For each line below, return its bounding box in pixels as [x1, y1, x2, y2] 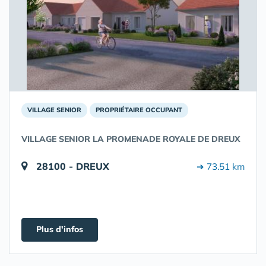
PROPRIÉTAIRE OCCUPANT [96, 106, 182, 114]
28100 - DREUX [36, 160, 109, 172]
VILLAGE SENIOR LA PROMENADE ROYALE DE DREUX [21, 134, 240, 144]
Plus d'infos [36, 224, 83, 235]
